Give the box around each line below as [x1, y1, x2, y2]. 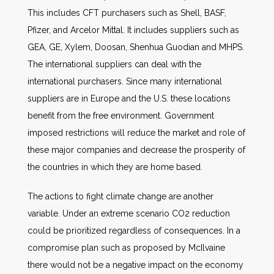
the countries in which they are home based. [28, 162, 202, 172]
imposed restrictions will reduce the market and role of [28, 128, 245, 138]
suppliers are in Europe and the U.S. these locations [28, 94, 231, 103]
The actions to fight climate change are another [28, 191, 213, 201]
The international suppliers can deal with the [28, 59, 201, 69]
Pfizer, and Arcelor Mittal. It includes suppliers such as [28, 25, 239, 35]
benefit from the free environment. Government [28, 111, 214, 120]
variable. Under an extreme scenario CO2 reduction [28, 209, 230, 218]
